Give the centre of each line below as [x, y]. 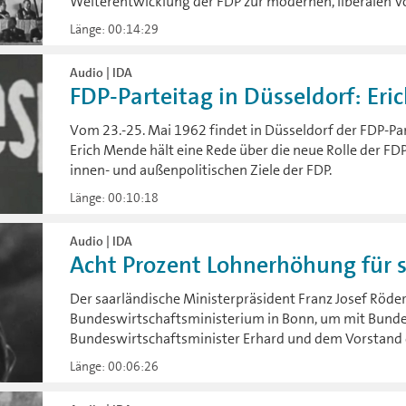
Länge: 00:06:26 [115, 367]
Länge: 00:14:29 [115, 29]
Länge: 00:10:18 [115, 198]
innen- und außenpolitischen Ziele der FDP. [201, 169]
